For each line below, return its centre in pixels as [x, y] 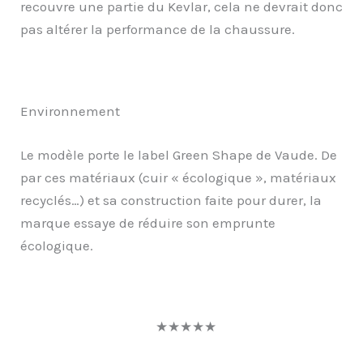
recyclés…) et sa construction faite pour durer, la [171, 200]
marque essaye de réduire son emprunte [148, 222]
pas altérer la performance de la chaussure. [158, 30]
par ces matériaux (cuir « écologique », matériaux [178, 177]
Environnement [70, 111]
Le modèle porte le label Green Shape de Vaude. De [179, 154]
